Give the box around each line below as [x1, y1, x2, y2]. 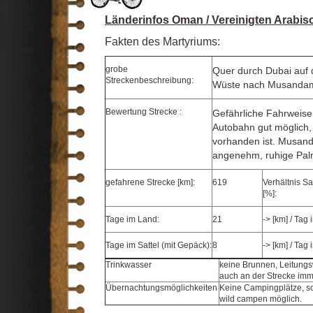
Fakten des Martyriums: [105, 36, 220, 48]
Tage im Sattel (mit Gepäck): [105, 240, 212, 250]
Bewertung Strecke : [105, 107, 182, 117]
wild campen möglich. [219, 294, 302, 304]
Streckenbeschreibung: [105, 75, 194, 85]
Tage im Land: [105, 214, 159, 224]
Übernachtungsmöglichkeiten [105, 283, 217, 293]
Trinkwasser [105, 260, 152, 270]
